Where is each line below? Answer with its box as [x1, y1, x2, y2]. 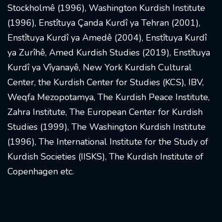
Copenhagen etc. [7, 166, 74, 177]
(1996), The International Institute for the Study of [7, 136, 208, 148]
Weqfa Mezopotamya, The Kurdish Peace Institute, [7, 91, 210, 103]
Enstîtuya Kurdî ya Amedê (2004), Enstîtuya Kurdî [7, 32, 207, 44]
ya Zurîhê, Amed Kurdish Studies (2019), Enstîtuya [7, 47, 210, 58]
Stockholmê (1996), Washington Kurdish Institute [7, 2, 205, 14]
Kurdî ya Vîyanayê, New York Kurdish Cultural [7, 61, 192, 73]
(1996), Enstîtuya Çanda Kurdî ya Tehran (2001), [7, 17, 200, 29]
